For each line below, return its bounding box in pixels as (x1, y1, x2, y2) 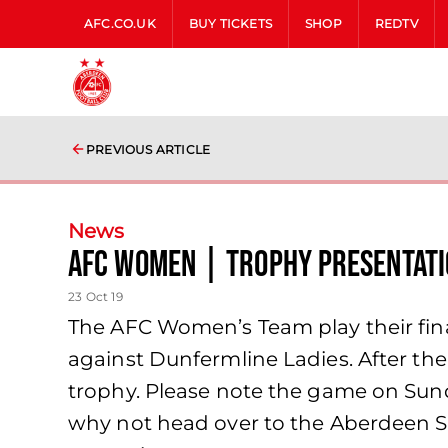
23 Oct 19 (68, 289, 123, 304)
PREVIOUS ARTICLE (86, 142, 211, 157)
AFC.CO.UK (84, 16, 156, 31)
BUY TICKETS (188, 16, 273, 31)
